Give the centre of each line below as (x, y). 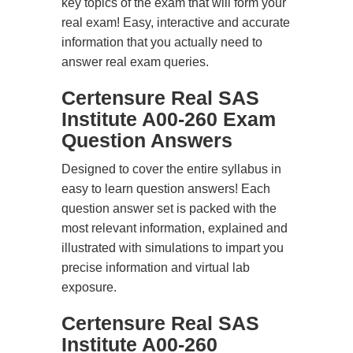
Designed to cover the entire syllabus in (171, 169)
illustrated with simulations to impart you (173, 248)
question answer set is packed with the (169, 208)
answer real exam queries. (135, 62)
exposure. (89, 287)
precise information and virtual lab (156, 268)
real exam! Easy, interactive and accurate (176, 22)
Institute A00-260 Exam (169, 119)
